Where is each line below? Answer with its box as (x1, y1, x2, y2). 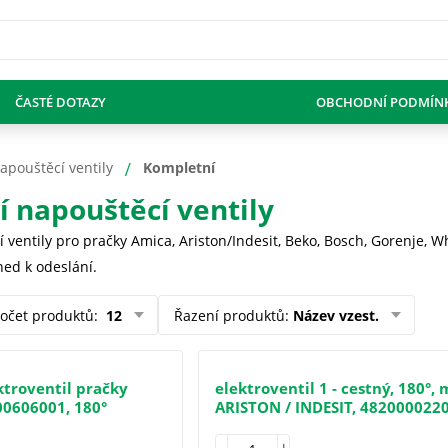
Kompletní (143, 157, 215, 177)
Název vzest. (293, 305, 379, 325)
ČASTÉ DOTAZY (14, 93, 106, 111)
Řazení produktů (174, 305, 285, 325)
